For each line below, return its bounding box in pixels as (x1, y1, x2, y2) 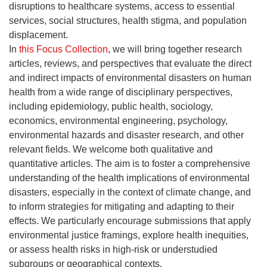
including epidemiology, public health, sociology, (9, 101, 213, 111)
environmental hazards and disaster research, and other (9, 130, 244, 140)
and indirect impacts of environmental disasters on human (9, 73, 252, 83)
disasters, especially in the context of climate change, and (9, 187, 251, 197)
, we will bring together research (108, 44, 242, 54)
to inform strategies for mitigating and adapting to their (9, 201, 234, 212)
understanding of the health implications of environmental (9, 173, 250, 183)
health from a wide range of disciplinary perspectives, (9, 87, 232, 97)
